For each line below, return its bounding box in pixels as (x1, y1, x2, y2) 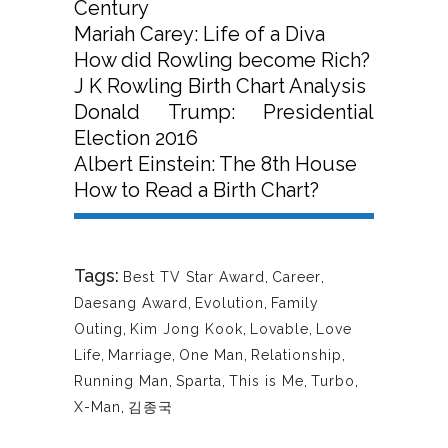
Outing (74, 321, 123, 338)
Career (272, 269, 321, 286)
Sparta (176, 373, 222, 390)
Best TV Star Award (123, 269, 265, 286)
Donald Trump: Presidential (74, 100, 374, 125)
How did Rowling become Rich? (74, 48, 370, 73)
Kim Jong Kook (130, 321, 243, 338)
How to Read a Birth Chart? (74, 178, 319, 203)
